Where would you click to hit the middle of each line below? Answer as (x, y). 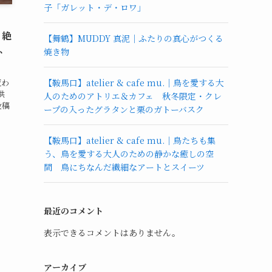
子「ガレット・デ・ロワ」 (95, 7)
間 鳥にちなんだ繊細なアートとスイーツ (124, 167)
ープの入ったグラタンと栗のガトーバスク (124, 109)
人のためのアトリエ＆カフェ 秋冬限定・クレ (133, 96)
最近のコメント (73, 211)
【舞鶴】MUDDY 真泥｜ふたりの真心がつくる (134, 38)
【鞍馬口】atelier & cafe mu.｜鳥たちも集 (130, 140)
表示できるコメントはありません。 (112, 233)
